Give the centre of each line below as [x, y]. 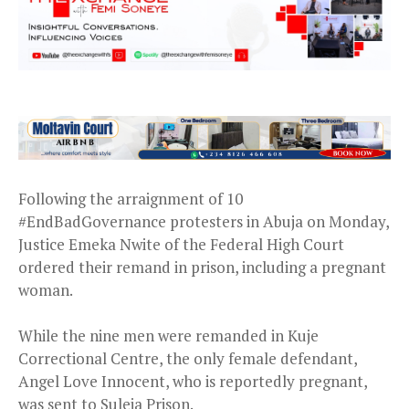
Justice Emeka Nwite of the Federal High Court [181, 244]
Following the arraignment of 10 [131, 198]
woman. [46, 289]
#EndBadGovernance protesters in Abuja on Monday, [204, 221]
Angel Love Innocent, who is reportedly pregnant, [193, 381]
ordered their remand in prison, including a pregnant [202, 267]
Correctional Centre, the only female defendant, [188, 358]
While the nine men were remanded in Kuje [168, 335]
